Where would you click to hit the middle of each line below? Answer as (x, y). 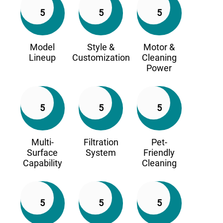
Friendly (159, 152)
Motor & (159, 47)
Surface (43, 152)
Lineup (43, 57)
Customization (101, 57)
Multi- (42, 142)
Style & (101, 47)
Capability (42, 163)
